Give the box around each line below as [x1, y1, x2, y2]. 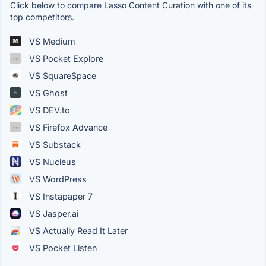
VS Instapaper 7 [27, 191, 93, 201]
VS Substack [27, 139, 81, 150]
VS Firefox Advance [27, 122, 107, 132]
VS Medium [27, 36, 75, 46]
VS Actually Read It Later [27, 225, 128, 236]
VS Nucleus [27, 156, 76, 167]
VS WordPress [27, 173, 87, 184]
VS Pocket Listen [27, 242, 97, 253]
